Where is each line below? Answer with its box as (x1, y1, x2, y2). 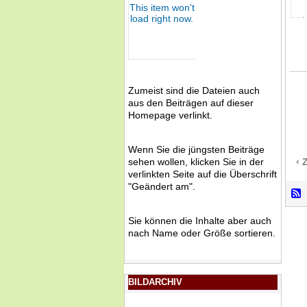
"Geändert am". (128, 181, 195, 193)
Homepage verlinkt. (128, 110, 212, 121)
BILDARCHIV (128, 277, 182, 288)
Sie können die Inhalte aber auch (128, 215, 271, 227)
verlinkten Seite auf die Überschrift (128, 169, 277, 180)
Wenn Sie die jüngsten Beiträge (128, 144, 265, 156)
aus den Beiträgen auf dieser (128, 97, 254, 109)
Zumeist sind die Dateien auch (128, 85, 260, 97)
